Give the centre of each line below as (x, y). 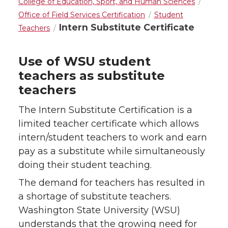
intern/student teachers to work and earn (113, 137)
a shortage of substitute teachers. (96, 196)
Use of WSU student (84, 61)
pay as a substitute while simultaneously (112, 151)
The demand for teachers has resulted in (112, 183)
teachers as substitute (92, 76)
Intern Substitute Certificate (126, 27)
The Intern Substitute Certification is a (105, 110)
